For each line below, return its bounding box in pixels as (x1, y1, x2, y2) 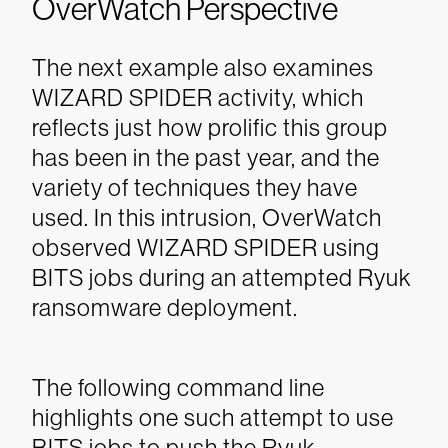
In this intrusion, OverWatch (94, 204, 382, 231)
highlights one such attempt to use (32, 404, 394, 431)
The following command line (32, 374, 325, 401)
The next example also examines (32, 54, 374, 81)
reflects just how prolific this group (32, 114, 388, 141)
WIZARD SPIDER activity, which (32, 84, 364, 111)
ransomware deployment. (32, 294, 298, 321)
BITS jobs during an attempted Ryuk (32, 264, 411, 291)
